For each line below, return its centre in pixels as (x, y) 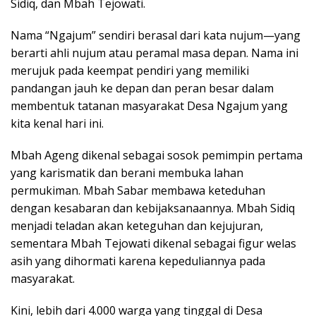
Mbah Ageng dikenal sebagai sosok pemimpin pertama (157, 156)
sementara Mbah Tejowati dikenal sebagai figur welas (153, 244)
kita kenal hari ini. (57, 124)
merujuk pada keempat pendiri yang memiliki (130, 71)
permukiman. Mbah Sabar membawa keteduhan (138, 191)
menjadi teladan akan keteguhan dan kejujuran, (137, 226)
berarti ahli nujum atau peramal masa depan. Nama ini (154, 53)
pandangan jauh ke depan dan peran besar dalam (142, 89)
